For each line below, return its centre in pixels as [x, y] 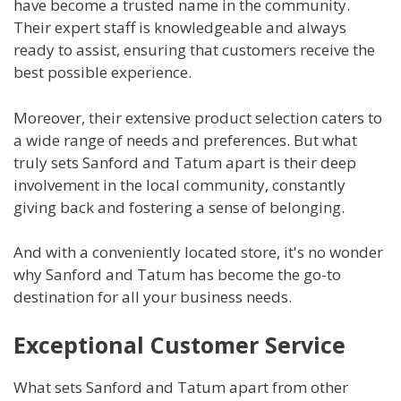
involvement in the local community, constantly [179, 184]
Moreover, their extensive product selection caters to [198, 117]
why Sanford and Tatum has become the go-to [177, 275]
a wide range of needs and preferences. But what [185, 140]
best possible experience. [102, 73]
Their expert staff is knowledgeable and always [180, 28]
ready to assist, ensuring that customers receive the [194, 50]
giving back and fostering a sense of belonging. [179, 207]
